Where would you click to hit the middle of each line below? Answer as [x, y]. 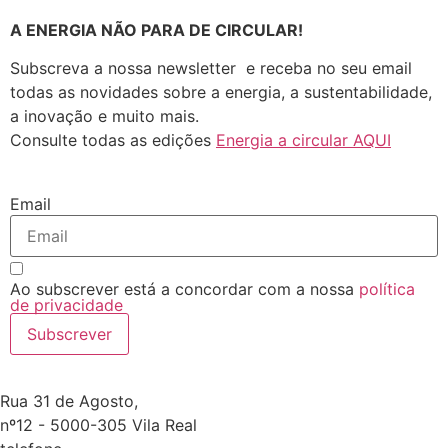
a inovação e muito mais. [104, 116]
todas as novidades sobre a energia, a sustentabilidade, [221, 92]
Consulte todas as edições [113, 140]
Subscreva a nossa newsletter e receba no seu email [211, 68]
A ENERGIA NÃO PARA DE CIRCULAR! [156, 29]
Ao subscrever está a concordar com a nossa [184, 288]
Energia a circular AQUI [303, 140]
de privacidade [66, 304]
